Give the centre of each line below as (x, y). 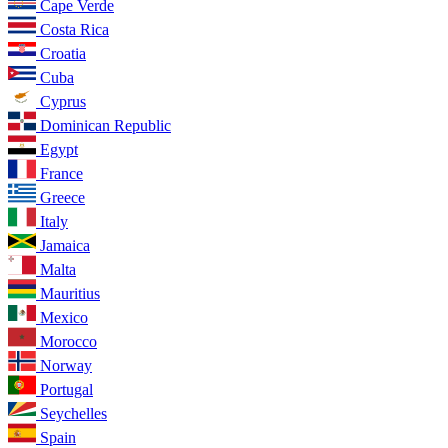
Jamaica (65, 246)
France (61, 174)
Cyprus (63, 102)
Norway (66, 366)
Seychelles (73, 414)
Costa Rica (74, 30)
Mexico (64, 318)
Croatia (63, 54)
